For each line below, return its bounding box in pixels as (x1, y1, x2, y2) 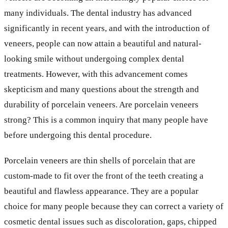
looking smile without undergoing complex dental (4, 53, 184, 64)
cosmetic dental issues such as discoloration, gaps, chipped (4, 216, 217, 226)
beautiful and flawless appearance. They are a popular (4, 186, 198, 196)
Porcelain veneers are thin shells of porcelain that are (4, 155, 195, 165)
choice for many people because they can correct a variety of (4, 201, 223, 211)
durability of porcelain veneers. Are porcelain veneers (4, 99, 198, 109)
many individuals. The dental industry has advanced (4, 8, 192, 18)
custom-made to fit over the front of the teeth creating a (4, 170, 204, 181)
